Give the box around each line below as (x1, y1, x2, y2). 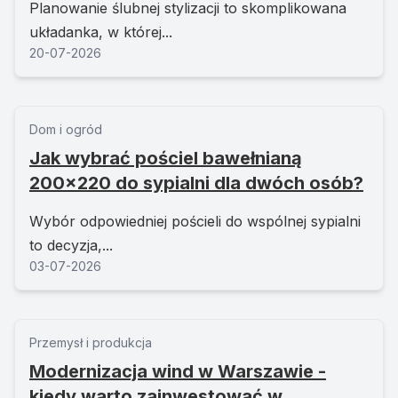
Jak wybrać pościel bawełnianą (29, 147, 302, 170)
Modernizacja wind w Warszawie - (29, 361, 326, 383)
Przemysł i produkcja (29, 335, 152, 351)
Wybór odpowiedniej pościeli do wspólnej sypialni (29, 212, 361, 231)
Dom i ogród (29, 122, 102, 138)
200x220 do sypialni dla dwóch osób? (29, 172, 363, 195)
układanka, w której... (29, 23, 172, 42)
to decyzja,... (29, 236, 113, 255)
